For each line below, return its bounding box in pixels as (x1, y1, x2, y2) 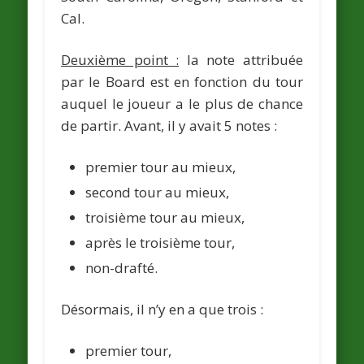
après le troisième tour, (85, 232, 236, 252)
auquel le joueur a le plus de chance (61, 93, 303, 113)
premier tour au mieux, (85, 157, 236, 176)
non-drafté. (85, 258, 158, 277)
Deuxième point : (61, 50, 180, 69)
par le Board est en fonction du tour (61, 71, 303, 91)
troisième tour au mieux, (85, 207, 245, 227)
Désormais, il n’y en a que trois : (61, 299, 264, 318)
